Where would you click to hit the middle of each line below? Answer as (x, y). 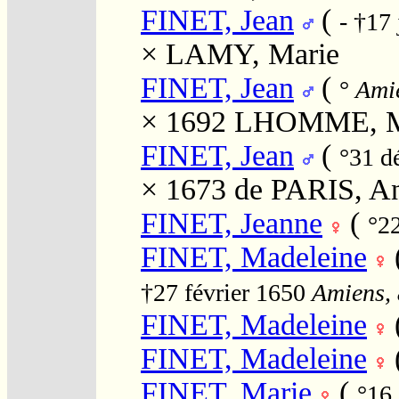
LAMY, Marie (252, 53)
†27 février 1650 (226, 292)
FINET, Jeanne (232, 223)
